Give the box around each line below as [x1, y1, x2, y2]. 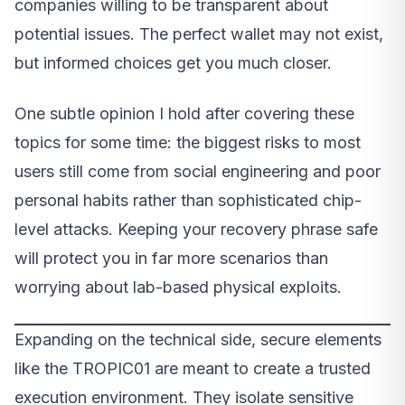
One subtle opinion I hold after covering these [14, 103, 354, 123]
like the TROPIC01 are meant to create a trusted [14, 358, 371, 378]
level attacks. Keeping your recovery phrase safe [14, 219, 378, 239]
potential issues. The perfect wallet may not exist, [14, 24, 383, 43]
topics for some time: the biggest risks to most [14, 132, 361, 152]
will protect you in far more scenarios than [14, 248, 328, 268]
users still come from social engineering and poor [14, 161, 381, 181]
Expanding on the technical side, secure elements [14, 329, 381, 349]
